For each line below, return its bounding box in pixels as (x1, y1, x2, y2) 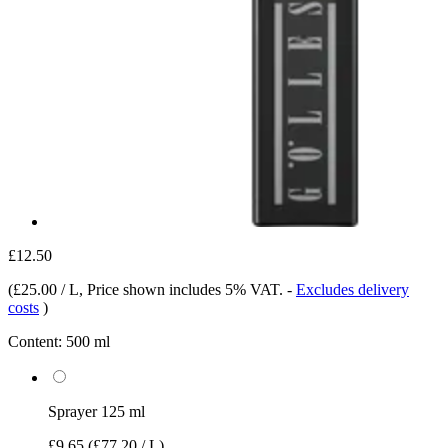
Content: (8, 332, 62, 350)
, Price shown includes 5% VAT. (79, 280, 287, 298)
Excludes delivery (296, 280, 409, 298)
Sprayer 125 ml (48, 402, 145, 420)
